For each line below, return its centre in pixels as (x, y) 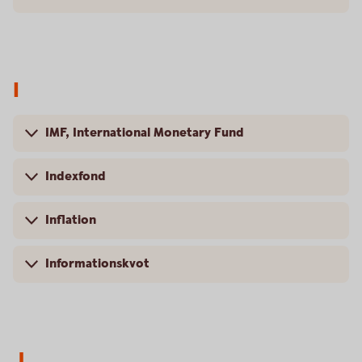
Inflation (71, 220)
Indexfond (76, 177)
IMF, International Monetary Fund (145, 133)
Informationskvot (97, 264)
